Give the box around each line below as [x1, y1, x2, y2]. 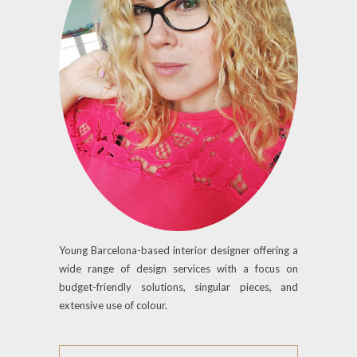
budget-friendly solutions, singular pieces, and [59, 280, 298, 293]
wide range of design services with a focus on [59, 261, 298, 275]
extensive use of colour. [59, 298, 167, 312]
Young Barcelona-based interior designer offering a [59, 243, 298, 257]
